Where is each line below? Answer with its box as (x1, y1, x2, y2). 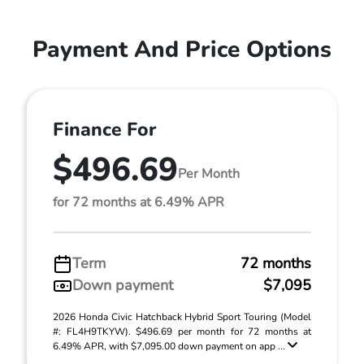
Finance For (53, 117, 156, 142)
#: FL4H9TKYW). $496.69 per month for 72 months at (53, 325, 311, 338)
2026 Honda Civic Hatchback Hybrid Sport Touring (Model (53, 310, 311, 323)
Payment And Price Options (32, 34, 331, 65)
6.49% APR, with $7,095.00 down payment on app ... (53, 340, 288, 353)
